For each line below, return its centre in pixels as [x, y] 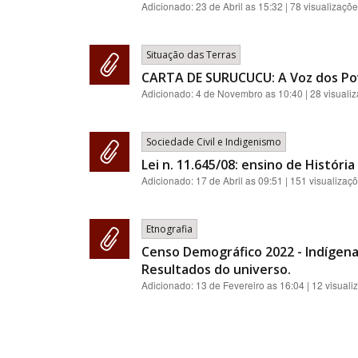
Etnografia [169, 229]
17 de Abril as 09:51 [239, 180]
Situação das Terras [191, 55]
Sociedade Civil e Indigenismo [214, 142]
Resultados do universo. [216, 269]
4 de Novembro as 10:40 [249, 93]
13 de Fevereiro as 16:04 [250, 285]
